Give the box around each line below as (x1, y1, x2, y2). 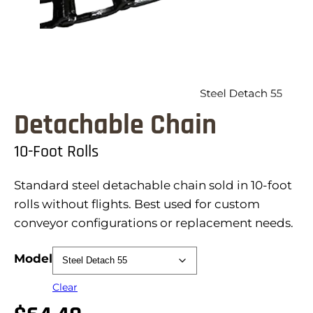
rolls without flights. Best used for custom (14, 196, 260, 211)
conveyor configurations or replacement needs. (14, 215, 293, 230)
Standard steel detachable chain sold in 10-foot (14, 177, 292, 192)
